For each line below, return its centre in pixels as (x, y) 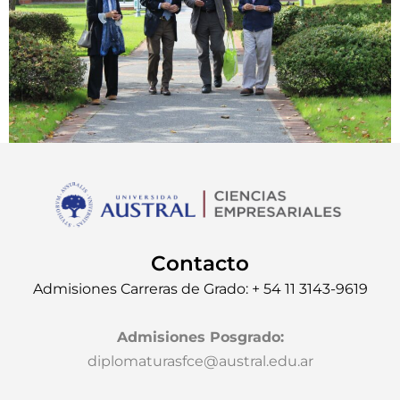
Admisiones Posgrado (198, 337)
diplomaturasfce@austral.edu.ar (200, 362)
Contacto (200, 264)
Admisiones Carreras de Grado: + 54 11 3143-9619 (200, 289)
